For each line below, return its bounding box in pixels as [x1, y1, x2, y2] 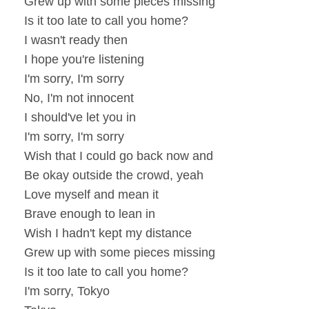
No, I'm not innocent [24, 91, 134, 106]
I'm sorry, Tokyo [24, 284, 110, 299]
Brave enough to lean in [24, 207, 155, 221]
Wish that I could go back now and [24, 149, 213, 163]
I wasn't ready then [24, 33, 128, 48]
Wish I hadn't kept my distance [24, 226, 192, 241]
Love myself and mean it [24, 188, 159, 202]
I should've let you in [24, 110, 136, 125]
